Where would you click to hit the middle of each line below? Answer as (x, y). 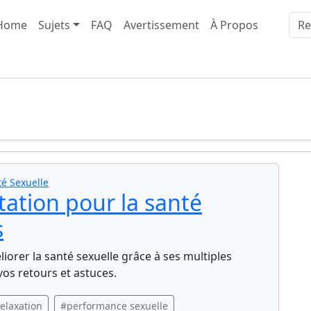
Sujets (54, 25)
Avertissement (161, 25)
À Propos (234, 25)
